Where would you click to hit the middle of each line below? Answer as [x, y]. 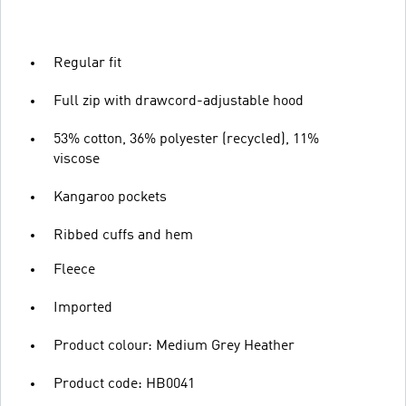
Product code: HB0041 [124, 384]
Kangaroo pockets [110, 198]
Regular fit [87, 63]
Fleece [74, 270]
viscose [77, 159]
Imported [83, 308]
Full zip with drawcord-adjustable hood [179, 101]
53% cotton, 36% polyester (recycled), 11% [186, 140]
